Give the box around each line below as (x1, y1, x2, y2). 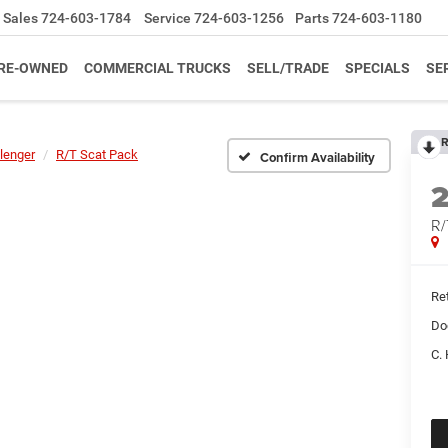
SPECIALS (345, 60, 410, 77)
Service (144, 10, 191, 27)
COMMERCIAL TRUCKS (84, 60, 231, 77)
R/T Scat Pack (56, 147, 138, 162)
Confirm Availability (260, 147, 375, 167)
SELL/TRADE (247, 60, 329, 77)
